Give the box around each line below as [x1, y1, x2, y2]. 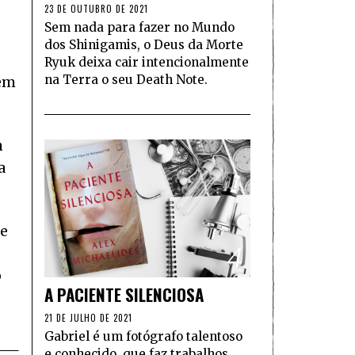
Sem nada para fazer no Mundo [44, 20, 235, 36]
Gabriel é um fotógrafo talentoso [44, 328, 242, 344]
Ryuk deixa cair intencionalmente [44, 55, 249, 71]
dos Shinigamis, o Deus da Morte [44, 37, 243, 53]
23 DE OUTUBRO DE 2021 [44, 2, 148, 16]
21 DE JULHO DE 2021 [44, 311, 132, 324]
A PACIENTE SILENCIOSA [44, 281, 204, 307]
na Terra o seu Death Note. [44, 72, 208, 88]
